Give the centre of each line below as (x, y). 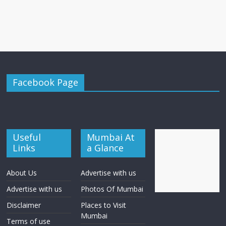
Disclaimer (24, 205)
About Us (22, 173)
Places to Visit (104, 205)
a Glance (105, 148)
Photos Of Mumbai (112, 189)
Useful (27, 137)
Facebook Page (46, 82)
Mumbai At (111, 137)
